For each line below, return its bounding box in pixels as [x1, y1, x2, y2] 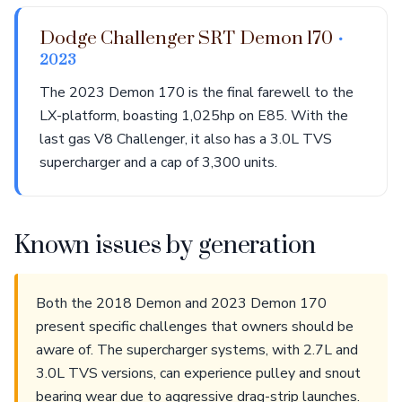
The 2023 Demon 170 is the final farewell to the [39, 83, 354, 102]
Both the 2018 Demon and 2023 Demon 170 [36, 293, 327, 313]
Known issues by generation [14, 231, 316, 261]
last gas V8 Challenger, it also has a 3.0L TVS [39, 129, 332, 149]
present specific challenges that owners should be [36, 317, 354, 336]
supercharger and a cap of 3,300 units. [39, 153, 277, 172]
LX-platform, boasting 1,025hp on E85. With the [39, 106, 348, 126]
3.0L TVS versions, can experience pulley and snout [36, 363, 361, 383]
